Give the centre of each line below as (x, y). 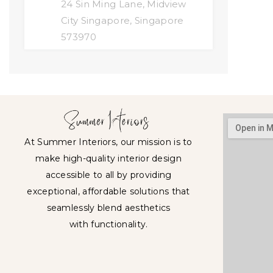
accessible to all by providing (108, 175)
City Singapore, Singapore (122, 20)
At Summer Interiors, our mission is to (108, 142)
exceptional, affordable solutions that (108, 192)
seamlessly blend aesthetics (108, 208)
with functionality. (108, 225)
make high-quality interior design (108, 159)
